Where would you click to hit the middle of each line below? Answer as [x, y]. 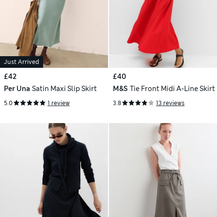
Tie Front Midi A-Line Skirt [172, 89]
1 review [59, 103]
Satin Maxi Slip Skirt [64, 89]
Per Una [17, 89]
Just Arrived [22, 62]
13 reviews [170, 103]
